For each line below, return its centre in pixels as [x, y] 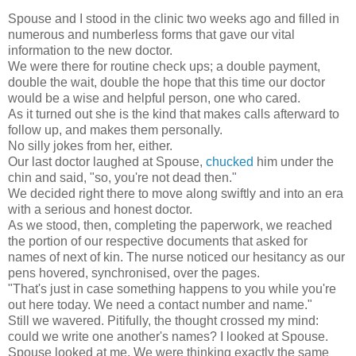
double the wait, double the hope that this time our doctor [166, 83]
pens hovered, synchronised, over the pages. [134, 273]
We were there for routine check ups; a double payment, [164, 67]
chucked [230, 162]
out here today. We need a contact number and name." [160, 305]
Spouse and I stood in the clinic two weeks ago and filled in [174, 19]
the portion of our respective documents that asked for [158, 242]
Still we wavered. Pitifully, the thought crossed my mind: [163, 321]
